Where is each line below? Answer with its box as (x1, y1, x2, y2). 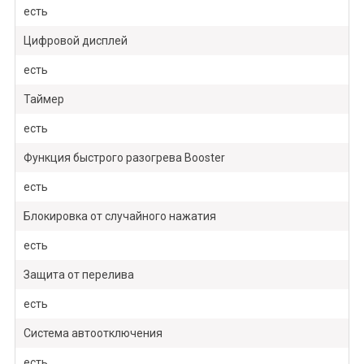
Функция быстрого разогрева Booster (23, 151, 225, 165)
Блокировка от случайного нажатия (23, 210, 216, 223)
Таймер (23, 93, 64, 106)
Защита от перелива (23, 268, 134, 282)
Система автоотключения (23, 327, 162, 340)
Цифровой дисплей (23, 34, 128, 48)
